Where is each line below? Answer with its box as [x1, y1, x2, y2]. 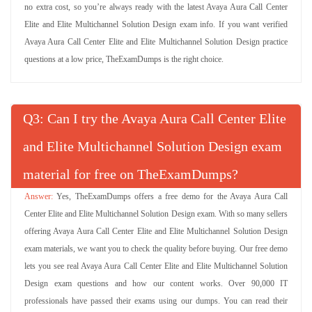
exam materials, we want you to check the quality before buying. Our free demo [24, 244, 288, 253]
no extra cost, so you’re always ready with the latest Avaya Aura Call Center [24, 2, 288, 12]
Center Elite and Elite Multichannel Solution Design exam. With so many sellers [24, 209, 288, 219]
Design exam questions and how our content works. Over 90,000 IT [24, 279, 288, 288]
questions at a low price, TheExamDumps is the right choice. [24, 54, 224, 64]
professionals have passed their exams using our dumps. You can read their [24, 296, 288, 306]
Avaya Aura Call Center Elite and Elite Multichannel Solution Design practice [24, 37, 288, 47]
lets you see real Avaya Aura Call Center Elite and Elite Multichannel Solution [24, 261, 288, 271]
